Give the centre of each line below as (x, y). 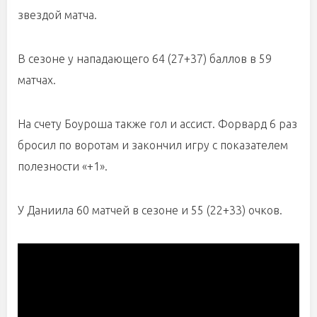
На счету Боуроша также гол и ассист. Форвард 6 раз (157, 124)
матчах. (37, 80)
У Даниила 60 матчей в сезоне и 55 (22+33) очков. (150, 210)
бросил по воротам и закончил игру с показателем (153, 145)
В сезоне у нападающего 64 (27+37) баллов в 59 (145, 59)
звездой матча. (57, 15)
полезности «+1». (63, 166)
